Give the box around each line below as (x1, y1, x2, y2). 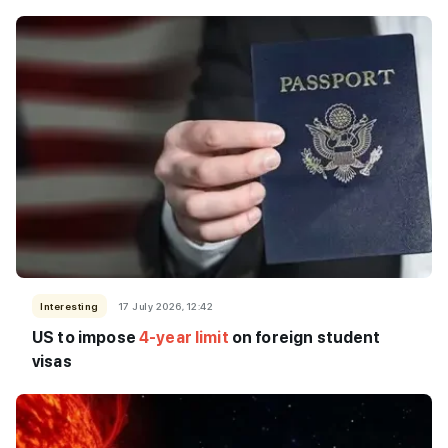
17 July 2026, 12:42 (117, 300, 213, 313)
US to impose (32, 328, 139, 348)
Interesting (40, 300, 99, 313)
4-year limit (138, 328, 229, 348)
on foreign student (228, 328, 381, 348)
